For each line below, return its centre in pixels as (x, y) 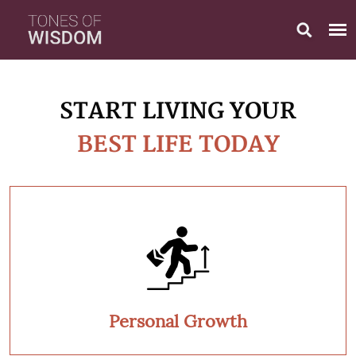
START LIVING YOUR (178, 112)
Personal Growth (178, 321)
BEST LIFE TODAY (178, 145)
